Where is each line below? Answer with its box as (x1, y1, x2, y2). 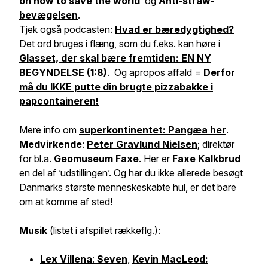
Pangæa (168, 124, 210, 136)
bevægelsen (19, 9, 78, 21)
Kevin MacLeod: (132, 253, 208, 265)
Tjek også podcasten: (19, 23, 115, 35)
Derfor (203, 66, 235, 78)
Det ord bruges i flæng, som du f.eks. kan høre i (19, 38, 220, 50)
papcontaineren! (19, 95, 99, 107)
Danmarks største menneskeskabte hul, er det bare (19, 181, 236, 193)
